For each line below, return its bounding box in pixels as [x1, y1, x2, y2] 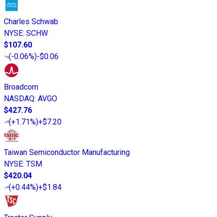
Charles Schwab [4, 17, 58, 27]
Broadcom [4, 82, 38, 92]
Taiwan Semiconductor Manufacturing [4, 148, 130, 157]
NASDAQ [4, 94, 34, 104]
